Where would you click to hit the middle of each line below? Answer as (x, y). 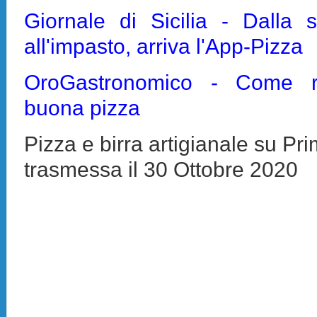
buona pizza (82, 107)
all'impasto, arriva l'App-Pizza (164, 46)
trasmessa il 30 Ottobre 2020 (161, 169)
